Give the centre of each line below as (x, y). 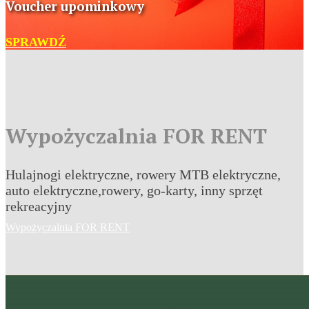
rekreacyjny (39, 206)
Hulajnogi (35, 174)
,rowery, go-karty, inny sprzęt (180, 190)
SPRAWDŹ (36, 42)
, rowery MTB (171, 174)
